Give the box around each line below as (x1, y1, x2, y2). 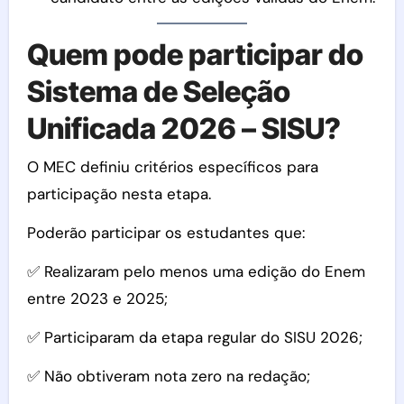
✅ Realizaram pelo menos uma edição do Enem (26, 261, 365, 281)
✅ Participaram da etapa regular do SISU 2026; (26, 326, 363, 347)
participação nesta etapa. (26, 183, 211, 204)
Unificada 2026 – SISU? (26, 111, 341, 146)
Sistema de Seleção (26, 74, 290, 109)
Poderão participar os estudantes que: (26, 222, 305, 243)
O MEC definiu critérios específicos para (26, 156, 318, 177)
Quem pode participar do (26, 37, 363, 72)
